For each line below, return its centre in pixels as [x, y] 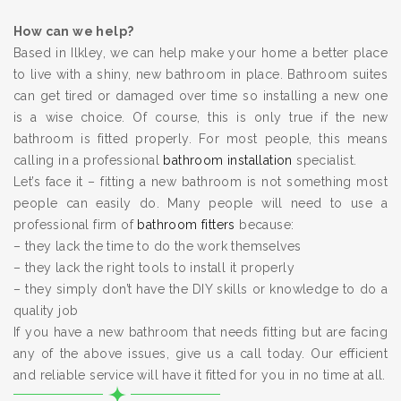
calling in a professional [89, 161]
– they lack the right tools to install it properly [154, 268]
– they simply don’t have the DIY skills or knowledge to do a [200, 290]
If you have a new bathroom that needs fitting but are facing [200, 333]
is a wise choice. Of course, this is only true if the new [200, 118]
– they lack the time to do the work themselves [158, 247]
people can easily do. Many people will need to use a [200, 204]
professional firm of [76, 225]
